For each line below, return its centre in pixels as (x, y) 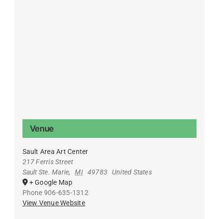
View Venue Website (54, 203)
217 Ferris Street (48, 162)
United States (132, 172)
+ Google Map (51, 182)
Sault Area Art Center (55, 151)
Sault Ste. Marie (46, 172)
